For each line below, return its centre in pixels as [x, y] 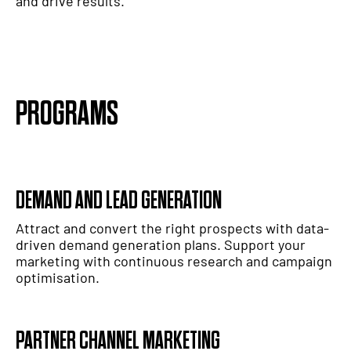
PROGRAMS [67, 114]
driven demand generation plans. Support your [161, 245]
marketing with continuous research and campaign [174, 261]
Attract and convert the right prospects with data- [172, 228]
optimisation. [58, 278]
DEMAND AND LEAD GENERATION [119, 201]
